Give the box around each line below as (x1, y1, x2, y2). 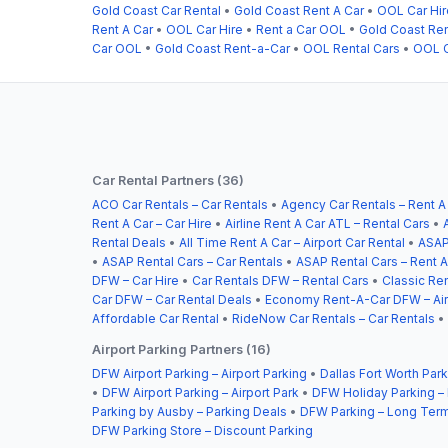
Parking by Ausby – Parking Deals (92, 403, 287, 419)
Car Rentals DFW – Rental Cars (192, 272, 369, 288)
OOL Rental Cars (303, 40, 400, 56)
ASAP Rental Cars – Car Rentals (102, 253, 283, 269)
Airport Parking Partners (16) (92, 341, 271, 357)
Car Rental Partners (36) (92, 172, 244, 188)
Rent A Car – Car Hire (92, 215, 212, 231)
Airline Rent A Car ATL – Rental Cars (225, 215, 430, 231)
